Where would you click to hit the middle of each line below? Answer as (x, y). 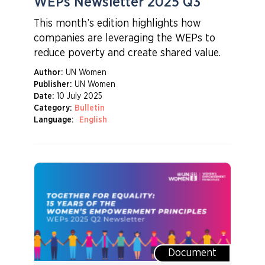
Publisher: (52, 85)
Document (193, 253)
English (93, 120)
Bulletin (89, 108)
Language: (53, 120)
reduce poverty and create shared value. (127, 53)
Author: (48, 73)
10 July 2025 (79, 96)
